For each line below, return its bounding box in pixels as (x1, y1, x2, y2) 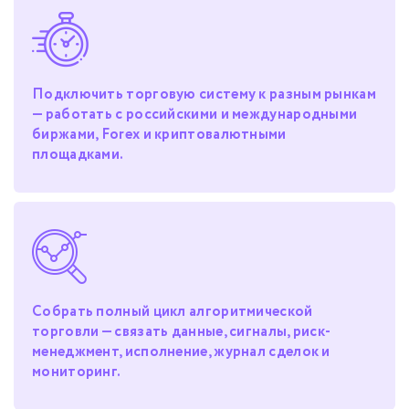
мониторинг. (32, 362, 121, 383)
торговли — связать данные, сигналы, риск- (32, 321, 331, 342)
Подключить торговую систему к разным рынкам (32, 84, 376, 105)
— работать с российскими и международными (32, 104, 358, 125)
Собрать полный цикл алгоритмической (32, 301, 313, 322)
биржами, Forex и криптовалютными (32, 124, 287, 145)
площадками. (32, 144, 124, 165)
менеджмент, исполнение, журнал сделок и (32, 341, 330, 362)
